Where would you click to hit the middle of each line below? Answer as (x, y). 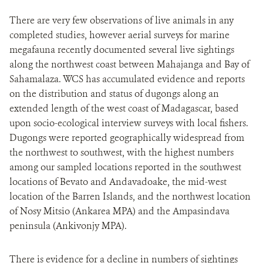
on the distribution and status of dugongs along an (114, 94)
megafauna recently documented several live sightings (122, 50)
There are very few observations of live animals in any (122, 20)
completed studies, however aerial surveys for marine (119, 35)
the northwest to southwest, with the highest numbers (122, 152)
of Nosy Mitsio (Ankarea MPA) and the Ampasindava (119, 211)
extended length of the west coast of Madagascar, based (124, 108)
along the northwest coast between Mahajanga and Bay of (129, 64)
